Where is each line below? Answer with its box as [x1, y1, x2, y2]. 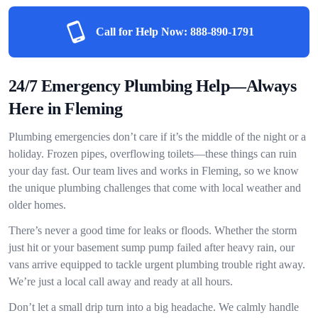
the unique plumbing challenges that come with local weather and [9, 182, 301, 194]
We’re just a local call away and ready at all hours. [9, 275, 233, 287]
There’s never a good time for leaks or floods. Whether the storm [9, 224, 297, 236]
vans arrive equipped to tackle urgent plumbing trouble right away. [9, 258, 305, 270]
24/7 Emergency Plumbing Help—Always [9, 77, 296, 95]
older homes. [9, 199, 66, 211]
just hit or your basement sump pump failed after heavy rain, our [9, 241, 295, 253]
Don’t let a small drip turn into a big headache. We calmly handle [9, 301, 299, 313]
